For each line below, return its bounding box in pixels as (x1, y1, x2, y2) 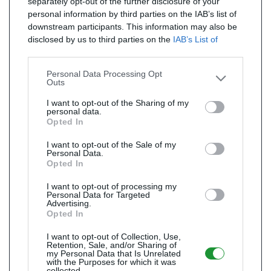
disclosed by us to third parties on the (28, 34, 173, 44)
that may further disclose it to (123, 47, 237, 57)
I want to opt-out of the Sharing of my (47, 98, 189, 108)
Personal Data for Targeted (47, 190, 150, 200)
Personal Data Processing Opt (47, 69, 162, 79)
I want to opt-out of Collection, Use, (47, 232, 181, 241)
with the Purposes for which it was (47, 257, 176, 267)
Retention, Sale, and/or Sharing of (47, 240, 177, 250)
